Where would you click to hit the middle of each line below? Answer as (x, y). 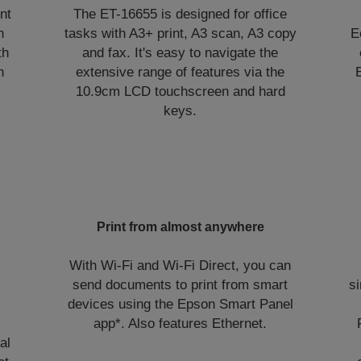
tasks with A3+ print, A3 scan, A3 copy (180, 33)
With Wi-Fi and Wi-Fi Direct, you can (180, 266)
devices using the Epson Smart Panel (180, 304)
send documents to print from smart (180, 285)
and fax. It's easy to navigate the (180, 53)
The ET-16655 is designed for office (180, 14)
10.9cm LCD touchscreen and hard (180, 91)
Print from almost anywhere (180, 227)
